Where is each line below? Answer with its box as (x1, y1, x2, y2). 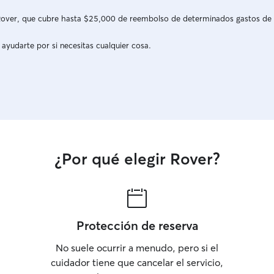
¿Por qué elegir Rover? (54, 149, 220, 169)
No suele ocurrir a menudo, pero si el (56, 242, 218, 254)
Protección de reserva (76, 218, 198, 233)
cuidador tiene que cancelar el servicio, (51, 256, 223, 268)
